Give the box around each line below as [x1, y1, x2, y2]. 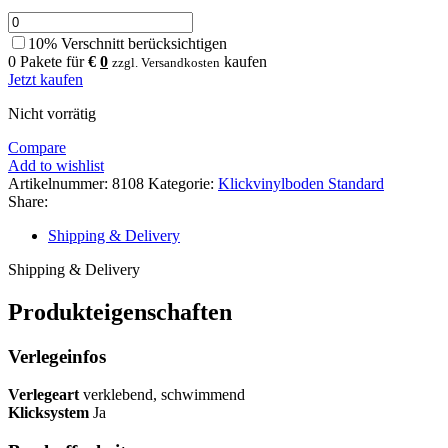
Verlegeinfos [8, 345, 106, 367]
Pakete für [16, 52, 88, 70]
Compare [8, 138, 66, 156]
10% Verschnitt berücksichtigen [28, 34, 227, 52]
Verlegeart [8, 386, 79, 404]
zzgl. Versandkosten [112, 54, 220, 70]
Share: [8, 192, 48, 210]
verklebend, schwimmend [79, 386, 245, 404]
